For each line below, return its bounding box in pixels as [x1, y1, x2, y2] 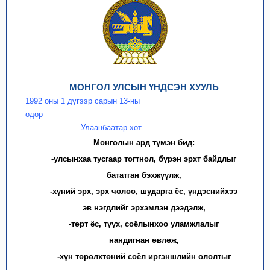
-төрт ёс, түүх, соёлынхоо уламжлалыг [69, 219, 219, 228]
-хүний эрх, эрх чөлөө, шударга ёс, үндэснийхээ [50, 187, 238, 196]
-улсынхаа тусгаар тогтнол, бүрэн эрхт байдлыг [51, 154, 237, 163]
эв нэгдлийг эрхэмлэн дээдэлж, [82, 203, 206, 212]
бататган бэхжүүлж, [106, 171, 181, 180]
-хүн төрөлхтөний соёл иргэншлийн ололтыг [57, 252, 231, 261]
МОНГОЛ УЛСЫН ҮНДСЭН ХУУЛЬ [69, 82, 219, 92]
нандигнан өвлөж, [108, 236, 179, 245]
